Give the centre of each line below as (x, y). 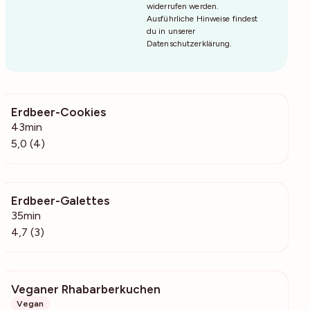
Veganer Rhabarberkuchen (86, 289)
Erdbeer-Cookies (58, 112)
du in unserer (171, 31)
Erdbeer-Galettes (60, 200)
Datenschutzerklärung (189, 43)
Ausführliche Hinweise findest (202, 18)
